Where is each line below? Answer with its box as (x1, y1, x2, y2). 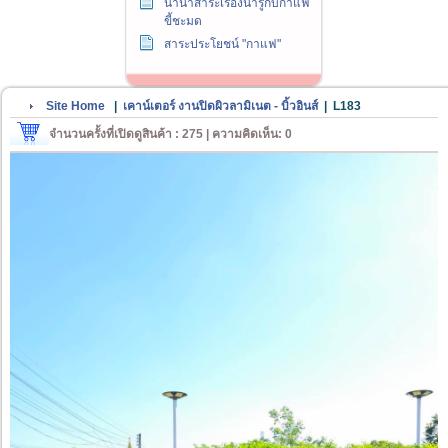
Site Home (46, 99, 105, 114)
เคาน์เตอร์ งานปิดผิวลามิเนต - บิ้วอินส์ (123, 99, 318, 114)
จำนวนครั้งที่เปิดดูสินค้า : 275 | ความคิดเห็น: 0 (49, 127, 292, 142)
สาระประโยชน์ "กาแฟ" (164, 37, 281, 52)
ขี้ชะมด (164, 14, 202, 29)
